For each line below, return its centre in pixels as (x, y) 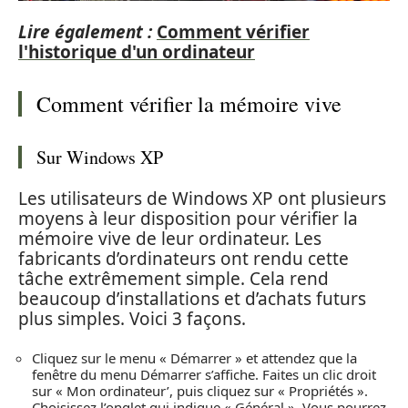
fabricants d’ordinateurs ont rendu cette (184, 259)
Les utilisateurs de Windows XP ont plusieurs (202, 199)
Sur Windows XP (100, 157)
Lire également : (85, 31)
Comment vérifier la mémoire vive (189, 103)
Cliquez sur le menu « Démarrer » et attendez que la (194, 357)
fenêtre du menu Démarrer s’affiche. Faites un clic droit (204, 374)
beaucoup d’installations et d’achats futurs (192, 299)
